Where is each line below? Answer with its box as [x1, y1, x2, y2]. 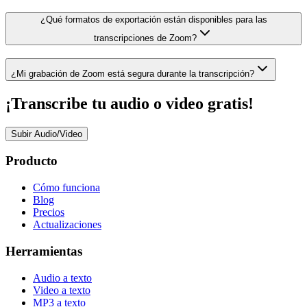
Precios [33, 206, 64, 219]
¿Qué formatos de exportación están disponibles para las [40, 14, 267, 25]
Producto [5, 153, 58, 169]
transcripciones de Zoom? [94, 33, 197, 44]
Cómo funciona [33, 182, 100, 194]
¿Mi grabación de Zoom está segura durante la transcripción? [11, 68, 254, 79]
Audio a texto [33, 271, 92, 284]
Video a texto [33, 284, 90, 296]
